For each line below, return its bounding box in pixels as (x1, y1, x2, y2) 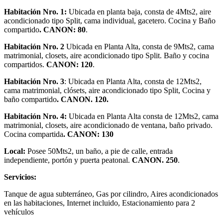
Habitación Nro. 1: (4, 7, 69, 16)
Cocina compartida (4, 129, 63, 138)
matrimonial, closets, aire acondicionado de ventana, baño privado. (4, 120, 213, 129)
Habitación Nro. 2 (4, 42, 64, 51)
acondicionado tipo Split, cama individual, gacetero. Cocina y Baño (4, 16, 216, 25)
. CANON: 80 (39, 25, 86, 34)
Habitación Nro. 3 (4, 77, 64, 86)
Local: (4, 146, 27, 155)
